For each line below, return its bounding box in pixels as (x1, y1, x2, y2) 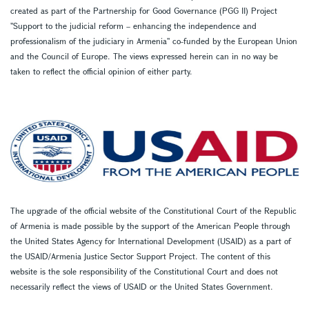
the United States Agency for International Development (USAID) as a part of (10, 235, 291, 246)
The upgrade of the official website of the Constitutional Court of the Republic (10, 204, 297, 216)
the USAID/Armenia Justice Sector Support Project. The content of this (10, 250, 270, 261)
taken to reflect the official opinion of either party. (10, 65, 192, 77)
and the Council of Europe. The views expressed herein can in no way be (10, 50, 278, 61)
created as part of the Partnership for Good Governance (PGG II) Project (10, 4, 277, 16)
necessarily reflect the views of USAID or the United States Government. (10, 280, 273, 292)
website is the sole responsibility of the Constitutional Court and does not (10, 265, 278, 277)
